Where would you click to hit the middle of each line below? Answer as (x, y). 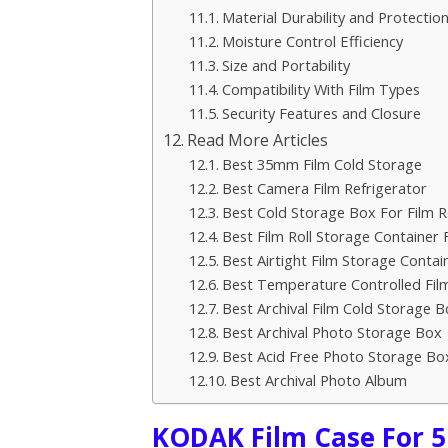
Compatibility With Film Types (320, 89)
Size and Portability (285, 65)
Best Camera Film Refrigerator (324, 188)
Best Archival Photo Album (318, 380)
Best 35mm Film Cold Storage (321, 164)
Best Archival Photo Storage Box (331, 332)
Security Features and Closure (321, 113)
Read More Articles (258, 140)
